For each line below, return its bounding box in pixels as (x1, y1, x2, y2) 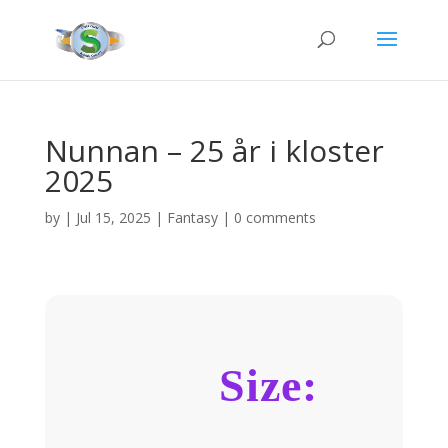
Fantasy (166, 208, 218, 227)
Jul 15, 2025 (75, 208, 151, 227)
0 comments (233, 208, 316, 227)
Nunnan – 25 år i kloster (44, 130, 384, 171)
